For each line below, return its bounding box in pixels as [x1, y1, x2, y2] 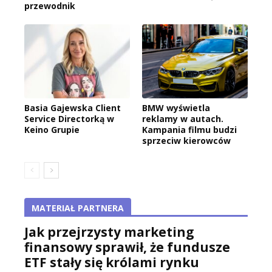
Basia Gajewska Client [24, 101, 121, 114]
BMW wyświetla [142, 101, 210, 114]
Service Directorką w [24, 112, 114, 124]
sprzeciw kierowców [142, 134, 231, 146]
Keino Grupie [24, 123, 80, 135]
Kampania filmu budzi [142, 123, 237, 135]
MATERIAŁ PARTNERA [32, 202, 124, 214]
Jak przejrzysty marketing [24, 223, 194, 240]
